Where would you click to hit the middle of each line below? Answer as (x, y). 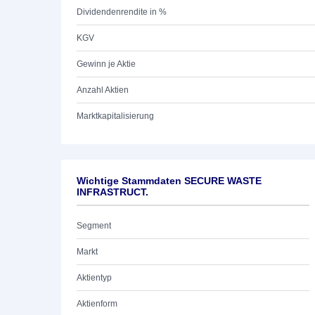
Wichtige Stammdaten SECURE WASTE (169, 181)
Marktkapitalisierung (115, 116)
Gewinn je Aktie (106, 64)
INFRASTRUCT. (112, 192)
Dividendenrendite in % (122, 12)
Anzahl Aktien (103, 90)
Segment (94, 226)
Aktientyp (94, 278)
